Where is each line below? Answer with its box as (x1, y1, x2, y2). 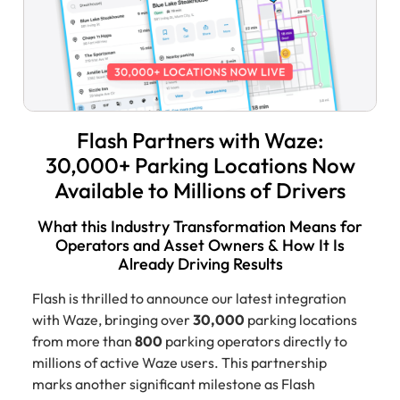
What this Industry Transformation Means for (37, 215, 362, 237)
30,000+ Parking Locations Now (45, 151, 355, 179)
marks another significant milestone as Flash (32, 374, 315, 393)
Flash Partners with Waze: (76, 126, 324, 154)
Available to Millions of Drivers (54, 176, 346, 204)
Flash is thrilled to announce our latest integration (32, 288, 346, 307)
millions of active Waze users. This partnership (32, 353, 327, 371)
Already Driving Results (117, 253, 283, 274)
